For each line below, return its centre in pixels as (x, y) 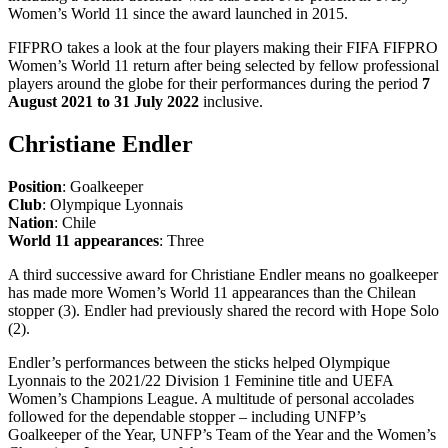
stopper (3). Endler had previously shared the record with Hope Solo (223, 310)
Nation (31, 222)
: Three (181, 240)
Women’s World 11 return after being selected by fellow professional (223, 65)
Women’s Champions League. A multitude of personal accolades (211, 398)
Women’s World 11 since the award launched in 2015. (178, 13)
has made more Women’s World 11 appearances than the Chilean (212, 292)
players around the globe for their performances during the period (215, 83)
